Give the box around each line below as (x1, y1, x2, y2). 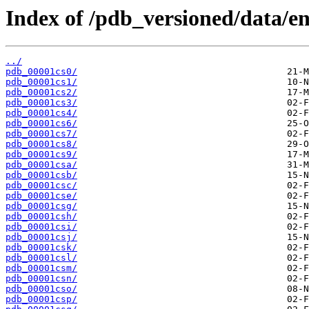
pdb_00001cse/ (6, 190, 77, 201)
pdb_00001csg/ (6, 201, 77, 212)
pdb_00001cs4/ (6, 108, 77, 119)
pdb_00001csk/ (6, 242, 77, 253)
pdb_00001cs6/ (6, 118, 77, 129)
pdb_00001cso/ (6, 283, 77, 295)
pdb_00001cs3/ (6, 97, 77, 108)
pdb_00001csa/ (6, 159, 77, 170)
